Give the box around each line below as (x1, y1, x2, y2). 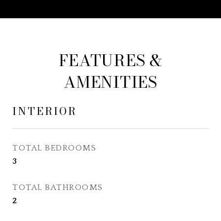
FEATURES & (59, 48, 162, 73)
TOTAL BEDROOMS (12, 144, 96, 152)
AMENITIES (64, 70, 157, 94)
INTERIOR (12, 103, 77, 119)
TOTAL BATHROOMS (12, 183, 103, 192)
